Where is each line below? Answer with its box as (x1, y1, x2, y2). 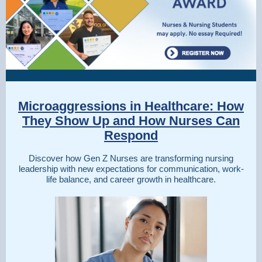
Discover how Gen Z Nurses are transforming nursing (29, 153, 233, 163)
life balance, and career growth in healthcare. (46, 174, 216, 184)
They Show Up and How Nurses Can (22, 113, 240, 128)
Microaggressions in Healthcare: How (18, 99, 244, 113)
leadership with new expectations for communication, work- (18, 164, 244, 174)
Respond (104, 128, 158, 143)
